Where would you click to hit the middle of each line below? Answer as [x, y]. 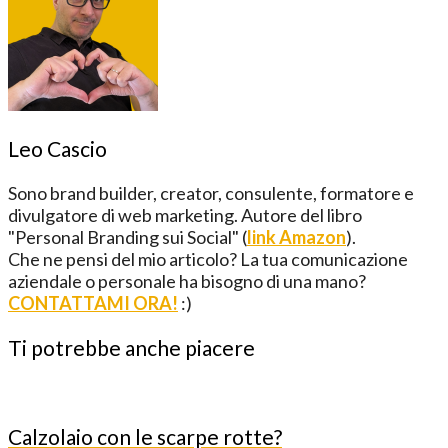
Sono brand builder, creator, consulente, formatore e [211, 192]
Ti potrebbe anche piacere [131, 347]
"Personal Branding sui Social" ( [127, 236]
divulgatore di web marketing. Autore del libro [185, 214]
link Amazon [296, 236]
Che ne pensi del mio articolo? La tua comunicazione [208, 258]
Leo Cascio [57, 148]
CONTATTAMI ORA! [93, 302]
